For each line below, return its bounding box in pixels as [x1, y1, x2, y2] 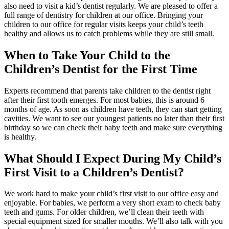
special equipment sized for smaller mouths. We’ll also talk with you [4, 217, 223, 226]
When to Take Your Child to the [4, 48, 170, 62]
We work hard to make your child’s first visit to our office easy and [4, 189, 219, 198]
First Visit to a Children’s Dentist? [4, 165, 184, 179]
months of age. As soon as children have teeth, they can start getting [4, 104, 222, 113]
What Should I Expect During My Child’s [4, 151, 221, 165]
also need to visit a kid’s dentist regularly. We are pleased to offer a [4, 1, 218, 10]
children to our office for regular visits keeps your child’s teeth [4, 19, 203, 29]
